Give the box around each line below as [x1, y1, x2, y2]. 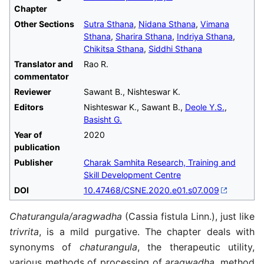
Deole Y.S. [184, 101, 225, 112]
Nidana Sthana [138, 18, 196, 29]
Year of [14, 129, 42, 140]
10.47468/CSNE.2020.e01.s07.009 [83, 184, 219, 195]
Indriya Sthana [176, 31, 233, 41]
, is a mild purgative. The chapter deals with [39, 226, 255, 238]
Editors [14, 101, 44, 112]
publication [14, 141, 60, 152]
